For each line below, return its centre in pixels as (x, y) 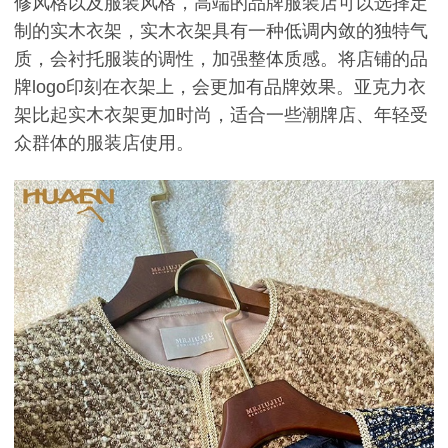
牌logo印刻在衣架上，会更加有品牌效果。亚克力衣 (220, 87)
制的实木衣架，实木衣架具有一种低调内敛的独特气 (221, 31)
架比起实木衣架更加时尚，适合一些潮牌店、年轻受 (221, 115)
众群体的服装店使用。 (104, 143)
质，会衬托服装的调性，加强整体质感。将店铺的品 (221, 59)
